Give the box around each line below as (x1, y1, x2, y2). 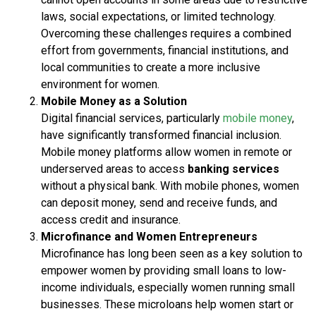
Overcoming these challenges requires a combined (41, 26, 291, 40)
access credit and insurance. (41, 212, 181, 226)
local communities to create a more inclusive (41, 60, 260, 74)
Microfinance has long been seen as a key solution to (41, 246, 303, 260)
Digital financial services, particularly (41, 111, 223, 125)
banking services (188, 162, 279, 176)
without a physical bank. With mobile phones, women (41, 178, 299, 193)
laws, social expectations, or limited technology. (41, 9, 276, 23)
